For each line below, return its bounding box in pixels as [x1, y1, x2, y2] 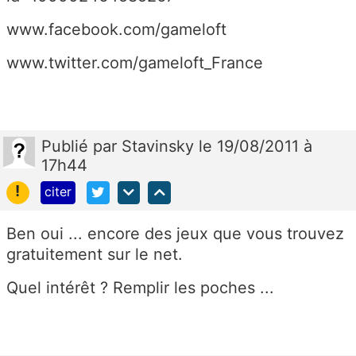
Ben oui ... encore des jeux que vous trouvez [6, 223, 344, 243]
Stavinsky [122, 136, 199, 156]
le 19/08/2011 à [199, 136, 312, 156]
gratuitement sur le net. [6, 244, 183, 264]
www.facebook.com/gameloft [6, 19, 226, 39]
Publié [41, 136, 93, 156]
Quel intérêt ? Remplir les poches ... [6, 277, 274, 297]
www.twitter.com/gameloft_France [6, 52, 263, 72]
